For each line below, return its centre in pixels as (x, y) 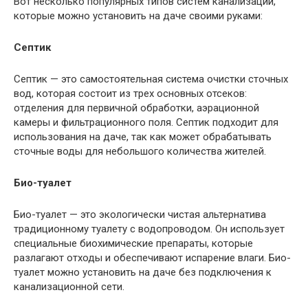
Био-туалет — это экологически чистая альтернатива (140, 214)
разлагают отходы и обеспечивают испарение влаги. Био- (152, 257)
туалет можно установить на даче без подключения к (143, 272)
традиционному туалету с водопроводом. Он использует (149, 229)
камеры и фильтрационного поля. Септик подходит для (146, 122)
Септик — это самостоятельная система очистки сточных (151, 79)
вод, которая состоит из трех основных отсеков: (130, 93)
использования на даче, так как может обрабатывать (143, 136)
